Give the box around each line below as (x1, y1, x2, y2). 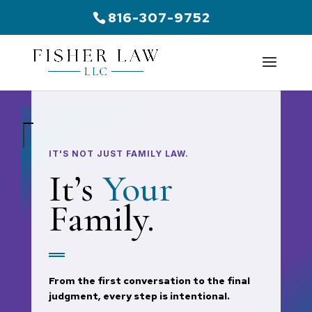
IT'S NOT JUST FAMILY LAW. (48, 148, 189, 159)
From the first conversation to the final (48, 274, 250, 287)
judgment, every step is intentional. (48, 290, 230, 302)
